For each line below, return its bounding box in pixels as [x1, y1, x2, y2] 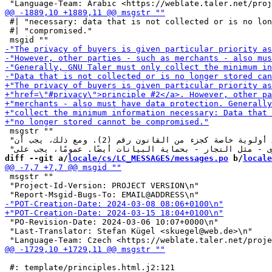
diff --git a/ [5, 154, 68, 163]
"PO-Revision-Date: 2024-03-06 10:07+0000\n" [5, 217, 219, 226]
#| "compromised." [5, 26, 92, 35]
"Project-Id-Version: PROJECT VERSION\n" [5, 181, 199, 190]
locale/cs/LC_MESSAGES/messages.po [68, 154, 228, 163]
